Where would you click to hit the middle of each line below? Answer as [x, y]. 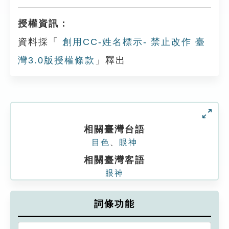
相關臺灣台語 [114, 129]
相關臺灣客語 [114, 160]
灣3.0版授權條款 [56, 60]
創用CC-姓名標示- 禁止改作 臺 [132, 42]
